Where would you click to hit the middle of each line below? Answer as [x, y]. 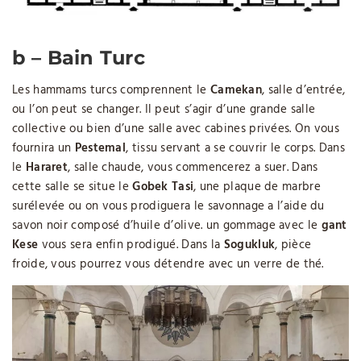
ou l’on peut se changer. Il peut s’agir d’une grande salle [164, 109]
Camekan [236, 90]
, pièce [293, 245]
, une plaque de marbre [257, 187]
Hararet [47, 167]
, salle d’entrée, [304, 90]
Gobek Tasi [163, 187]
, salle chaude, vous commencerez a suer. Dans [193, 167]
